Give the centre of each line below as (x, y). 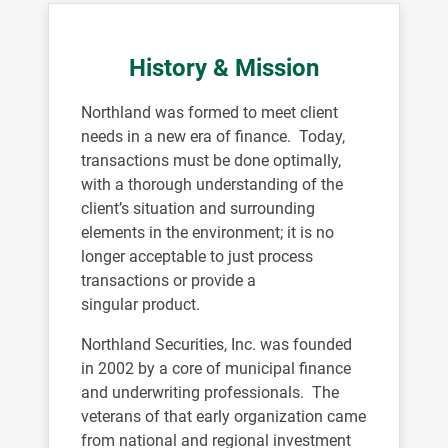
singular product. (140, 304)
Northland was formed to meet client (209, 112)
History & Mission (224, 68)
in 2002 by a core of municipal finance (216, 368)
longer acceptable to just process (197, 256)
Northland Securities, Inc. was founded (216, 344)
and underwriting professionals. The (210, 392)
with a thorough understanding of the (212, 184)
